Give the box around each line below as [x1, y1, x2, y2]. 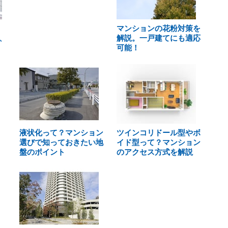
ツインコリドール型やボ [116, 128, 201, 137]
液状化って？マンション [19, 128, 103, 137]
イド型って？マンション [116, 138, 201, 147]
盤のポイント [19, 148, 65, 156]
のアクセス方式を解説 [116, 148, 193, 156]
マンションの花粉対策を [116, 24, 201, 33]
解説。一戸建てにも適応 [116, 34, 201, 42]
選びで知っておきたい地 [19, 138, 103, 147]
